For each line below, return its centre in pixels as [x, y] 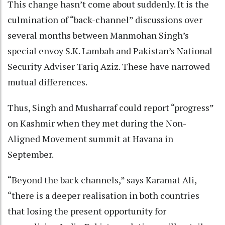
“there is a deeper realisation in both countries [103, 195]
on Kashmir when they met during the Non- [97, 123]
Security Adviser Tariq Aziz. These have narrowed [109, 66]
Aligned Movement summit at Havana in [90, 138]
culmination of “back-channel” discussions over [105, 19]
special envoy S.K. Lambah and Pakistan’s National [110, 50]
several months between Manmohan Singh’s [98, 35]
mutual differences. [48, 82]
